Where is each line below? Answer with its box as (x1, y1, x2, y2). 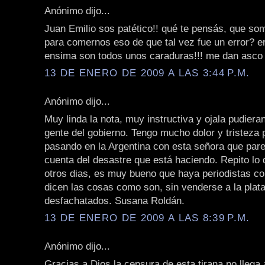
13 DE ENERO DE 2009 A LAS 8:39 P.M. (44, 212, 250, 224)
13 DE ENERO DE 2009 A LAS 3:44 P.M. (44, 67, 250, 79)
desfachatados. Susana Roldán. (44, 194, 185, 206)
